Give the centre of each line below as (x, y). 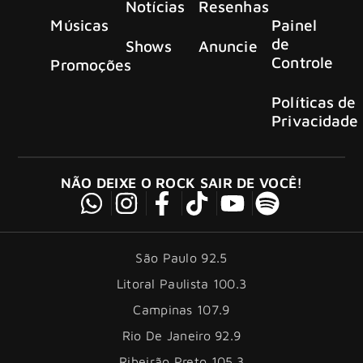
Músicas (80, 25)
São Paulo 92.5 (181, 258)
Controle (303, 62)
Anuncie (228, 46)
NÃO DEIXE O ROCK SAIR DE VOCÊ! (181, 183)
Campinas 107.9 (181, 310)
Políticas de (314, 102)
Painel (294, 25)
